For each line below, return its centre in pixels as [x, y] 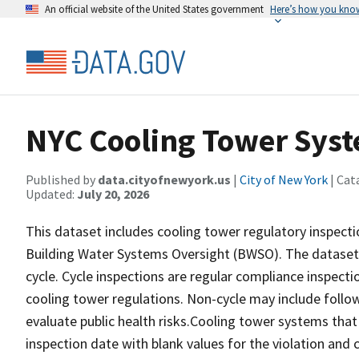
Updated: [51, 194]
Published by [62, 179]
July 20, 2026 [113, 194]
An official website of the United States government [154, 9]
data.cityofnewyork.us [164, 179]
